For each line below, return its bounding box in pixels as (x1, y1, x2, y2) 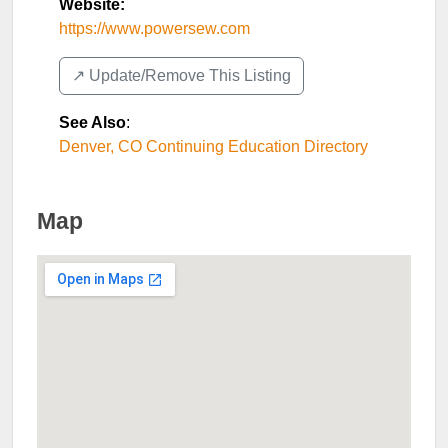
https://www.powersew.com (59, 20, 250, 37)
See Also (59, 114, 126, 131)
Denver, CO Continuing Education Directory (59, 138, 368, 155)
